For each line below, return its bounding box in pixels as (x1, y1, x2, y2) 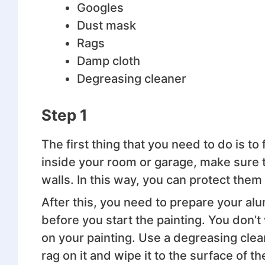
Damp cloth (76, 53, 140, 68)
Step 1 (41, 105, 88, 124)
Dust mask (76, 18, 136, 33)
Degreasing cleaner (76, 71, 186, 86)
